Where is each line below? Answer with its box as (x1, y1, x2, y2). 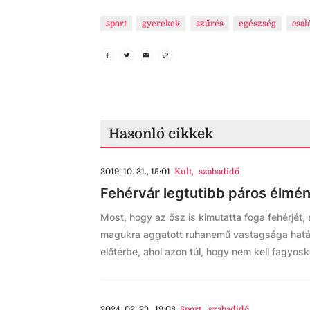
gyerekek (142, 19, 181, 28)
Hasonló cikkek (109, 126, 213, 142)
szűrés (195, 19, 224, 28)
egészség (239, 19, 277, 28)
